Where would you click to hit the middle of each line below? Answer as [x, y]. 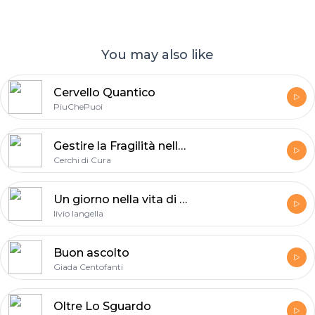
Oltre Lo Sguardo [102, 306]
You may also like [157, 54]
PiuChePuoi [78, 106]
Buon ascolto [91, 252]
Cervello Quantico [104, 92]
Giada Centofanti [88, 266]
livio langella [78, 213]
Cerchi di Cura [82, 160]
